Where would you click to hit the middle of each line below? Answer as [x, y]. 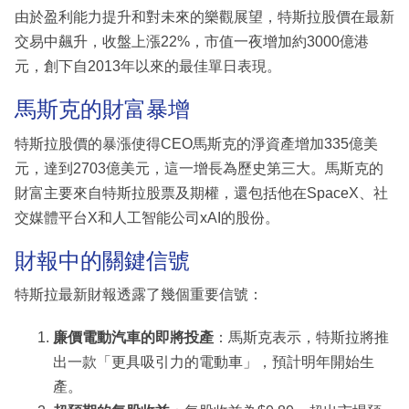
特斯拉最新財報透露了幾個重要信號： [139, 295]
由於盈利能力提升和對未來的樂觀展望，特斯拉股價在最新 [204, 17]
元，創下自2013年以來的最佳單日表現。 [148, 67]
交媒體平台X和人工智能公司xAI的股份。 [147, 217]
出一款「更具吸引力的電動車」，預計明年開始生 [214, 362]
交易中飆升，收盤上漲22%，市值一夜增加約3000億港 [192, 42]
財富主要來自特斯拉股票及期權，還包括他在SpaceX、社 [201, 193]
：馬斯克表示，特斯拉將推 [301, 338]
